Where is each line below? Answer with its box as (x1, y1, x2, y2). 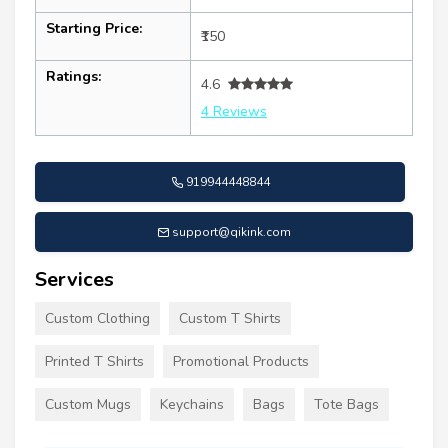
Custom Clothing (45, 308, 150, 328)
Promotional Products (173, 351, 309, 371)
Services (35, 265, 114, 293)
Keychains (160, 394, 224, 414)
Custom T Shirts (179, 308, 281, 328)
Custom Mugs (45, 394, 131, 414)
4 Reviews (201, 101, 267, 121)
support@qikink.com (172, 223, 291, 240)
